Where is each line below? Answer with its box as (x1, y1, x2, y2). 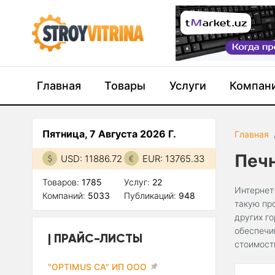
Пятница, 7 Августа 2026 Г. (42, 128, 176, 140)
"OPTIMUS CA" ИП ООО (48, 261, 147, 272)
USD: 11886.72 (61, 153, 122, 165)
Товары (104, 79, 146, 92)
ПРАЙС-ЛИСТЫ (54, 230, 142, 246)
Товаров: (42, 177, 82, 187)
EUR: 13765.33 (142, 153, 205, 165)
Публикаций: (124, 190, 179, 201)
